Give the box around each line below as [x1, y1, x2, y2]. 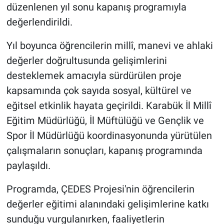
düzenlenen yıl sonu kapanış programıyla [6, 1, 186, 13]
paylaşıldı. [6, 159, 50, 172]
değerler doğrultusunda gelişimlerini [6, 54, 167, 67]
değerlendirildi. [6, 16, 72, 28]
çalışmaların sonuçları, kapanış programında [6, 144, 202, 157]
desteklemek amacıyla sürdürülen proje [6, 69, 181, 82]
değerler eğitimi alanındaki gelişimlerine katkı [6, 198, 209, 210]
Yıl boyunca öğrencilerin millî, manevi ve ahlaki [6, 39, 213, 52]
